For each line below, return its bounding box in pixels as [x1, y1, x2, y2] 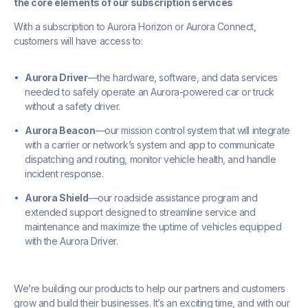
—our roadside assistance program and [88, 191, 258, 203]
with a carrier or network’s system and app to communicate [25, 138, 276, 151]
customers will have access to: [14, 34, 143, 47]
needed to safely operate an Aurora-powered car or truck [25, 85, 274, 98]
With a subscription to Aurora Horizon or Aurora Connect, [14, 20, 256, 32]
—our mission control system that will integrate [95, 124, 290, 136]
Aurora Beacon [25, 124, 96, 136]
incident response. [25, 167, 104, 179]
